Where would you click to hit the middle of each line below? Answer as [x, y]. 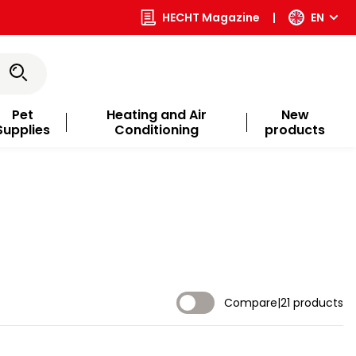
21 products [312, 303]
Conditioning [156, 130]
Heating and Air [156, 115]
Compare [251, 303]
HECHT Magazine [211, 17]
